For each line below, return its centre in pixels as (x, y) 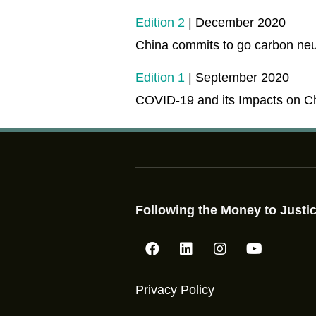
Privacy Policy (175, 290)
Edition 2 (160, 22)
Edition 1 (160, 78)
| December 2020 (235, 22)
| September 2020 (237, 78)
